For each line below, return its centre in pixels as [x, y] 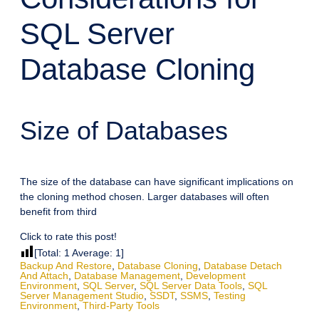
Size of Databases [124, 131]
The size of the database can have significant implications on [157, 182]
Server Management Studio [82, 296]
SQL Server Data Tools [191, 286]
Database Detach [243, 266]
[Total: [49, 253]
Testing [230, 296]
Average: [93, 253]
